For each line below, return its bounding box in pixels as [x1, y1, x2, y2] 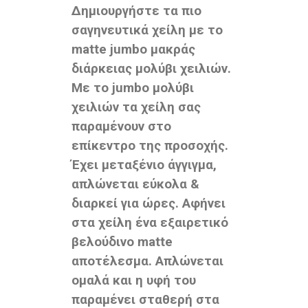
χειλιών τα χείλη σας [71, 100, 201, 115]
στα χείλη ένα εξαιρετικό [71, 215, 228, 231]
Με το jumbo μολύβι [71, 80, 194, 96]
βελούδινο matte [71, 234, 173, 250]
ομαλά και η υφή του [71, 273, 196, 289]
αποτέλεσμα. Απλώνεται [71, 254, 223, 269]
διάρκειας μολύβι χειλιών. [71, 61, 231, 77]
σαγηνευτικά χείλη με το [71, 23, 223, 38]
